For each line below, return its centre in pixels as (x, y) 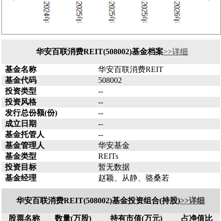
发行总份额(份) (31, 113)
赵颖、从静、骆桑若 (133, 178)
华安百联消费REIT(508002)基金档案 (100, 52)
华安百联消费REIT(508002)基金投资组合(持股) (98, 201)
